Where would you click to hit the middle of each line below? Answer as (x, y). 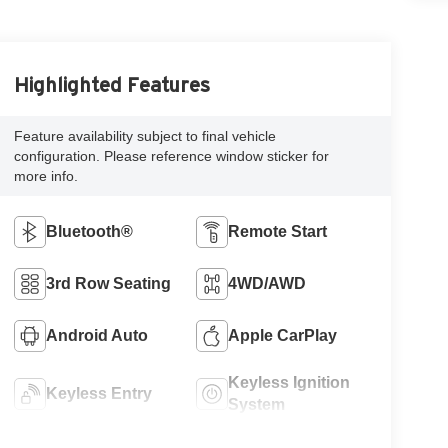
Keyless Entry (98, 393)
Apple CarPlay (283, 335)
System (257, 404)
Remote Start (278, 231)
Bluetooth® (89, 231)
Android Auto (96, 335)
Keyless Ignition (289, 382)
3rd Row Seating (108, 283)
